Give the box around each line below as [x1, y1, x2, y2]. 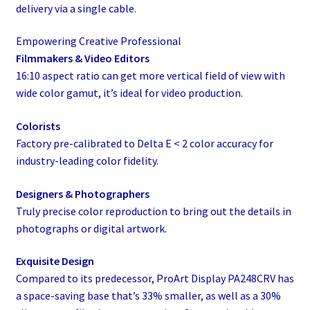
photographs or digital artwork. [15, 221, 167, 235]
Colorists [15, 119, 60, 134]
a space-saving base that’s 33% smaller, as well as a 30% [15, 289, 281, 303]
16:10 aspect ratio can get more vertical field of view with [15, 69, 285, 83]
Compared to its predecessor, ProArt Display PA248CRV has [15, 271, 294, 286]
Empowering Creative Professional [15, 34, 181, 48]
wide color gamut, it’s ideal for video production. [15, 86, 243, 100]
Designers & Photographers [15, 186, 149, 201]
